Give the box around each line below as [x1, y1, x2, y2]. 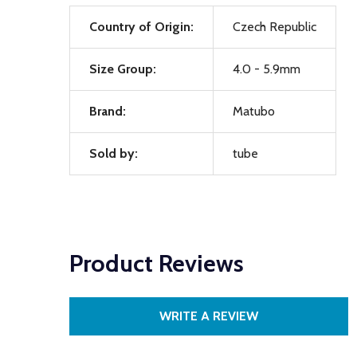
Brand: [89, 104, 126, 119]
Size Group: [89, 61, 156, 76]
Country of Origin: [89, 19, 194, 34]
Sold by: [89, 146, 138, 161]
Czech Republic [233, 19, 316, 34]
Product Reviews [69, 249, 244, 278]
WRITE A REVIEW [159, 308, 258, 324]
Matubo [233, 104, 275, 119]
